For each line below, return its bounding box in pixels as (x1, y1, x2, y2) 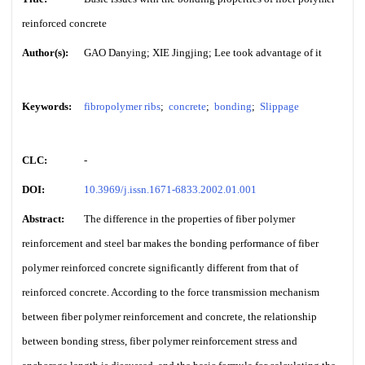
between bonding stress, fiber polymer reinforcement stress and (22, 335, 297, 347)
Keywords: (22, 100, 72, 112)
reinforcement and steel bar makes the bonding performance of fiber (22, 237, 319, 249)
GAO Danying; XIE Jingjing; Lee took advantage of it (84, 46, 322, 59)
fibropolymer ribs (84, 100, 161, 112)
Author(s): (22, 46, 68, 59)
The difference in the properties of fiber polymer (84, 213, 295, 225)
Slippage (257, 100, 299, 112)
